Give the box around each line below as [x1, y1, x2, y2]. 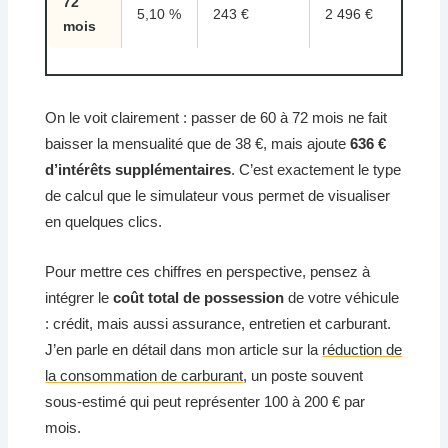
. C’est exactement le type [231, 160, 402, 178]
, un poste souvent [243, 367, 364, 385]
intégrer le [45, 289, 114, 307]
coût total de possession [113, 289, 285, 307]
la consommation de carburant [45, 367, 244, 385]
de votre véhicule [284, 289, 400, 307]
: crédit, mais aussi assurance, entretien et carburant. [45, 315, 392, 333]
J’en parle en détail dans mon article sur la [45, 341, 323, 359]
